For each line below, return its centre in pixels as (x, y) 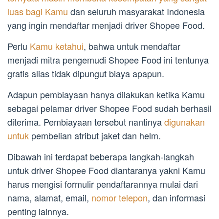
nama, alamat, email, (49, 198)
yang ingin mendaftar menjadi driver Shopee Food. (106, 25)
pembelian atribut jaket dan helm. (95, 136)
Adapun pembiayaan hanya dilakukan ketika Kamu (106, 95)
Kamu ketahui (57, 46)
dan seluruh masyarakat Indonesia (136, 11)
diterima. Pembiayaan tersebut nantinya (86, 122)
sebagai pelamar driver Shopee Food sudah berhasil (109, 108)
